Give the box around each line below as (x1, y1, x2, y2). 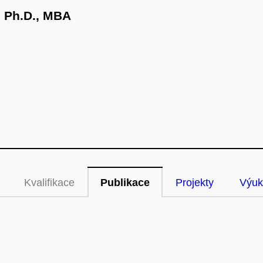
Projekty (176, 177, 214, 188)
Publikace (100, 177, 150, 188)
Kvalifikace (24, 177, 75, 188)
